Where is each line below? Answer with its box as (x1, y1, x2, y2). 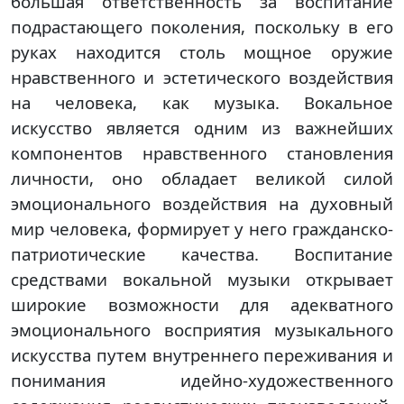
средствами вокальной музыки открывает (11, 268, 393, 290)
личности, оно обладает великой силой (11, 167, 393, 189)
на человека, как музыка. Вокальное (11, 91, 393, 114)
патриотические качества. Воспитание (11, 243, 393, 265)
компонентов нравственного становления (11, 142, 393, 164)
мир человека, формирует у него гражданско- (11, 217, 393, 240)
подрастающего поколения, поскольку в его (11, 15, 393, 38)
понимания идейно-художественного (11, 369, 393, 391)
